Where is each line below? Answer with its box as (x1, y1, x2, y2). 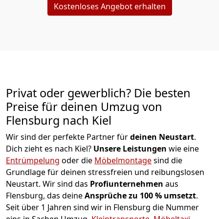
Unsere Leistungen (93, 143, 167, 154)
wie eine (167, 143, 199, 154)
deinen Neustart (130, 131, 194, 143)
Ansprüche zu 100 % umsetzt (85, 190, 196, 201)
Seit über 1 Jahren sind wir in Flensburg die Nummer (6, 202, 199, 213)
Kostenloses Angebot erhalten (53, 1, 166, 12)
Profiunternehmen (90, 178, 165, 190)
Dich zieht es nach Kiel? (6, 143, 93, 154)
